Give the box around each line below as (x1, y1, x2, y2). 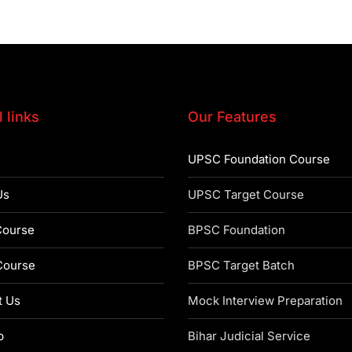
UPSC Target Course (188, 187, 304, 202)
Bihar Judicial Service (188, 328, 310, 343)
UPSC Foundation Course (188, 152, 330, 167)
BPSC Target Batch (188, 258, 295, 273)
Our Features (188, 108, 277, 125)
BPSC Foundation (188, 222, 285, 237)
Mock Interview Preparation (188, 293, 343, 308)
